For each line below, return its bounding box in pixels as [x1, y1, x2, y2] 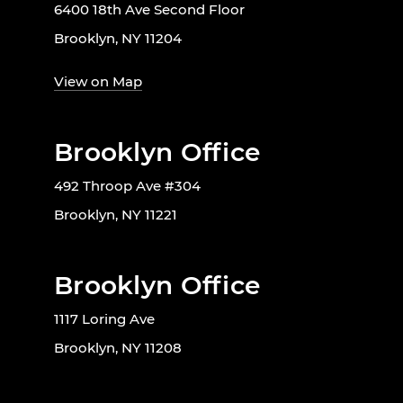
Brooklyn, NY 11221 [54, 205, 177, 223]
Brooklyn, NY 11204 [54, 29, 182, 47]
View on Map [54, 72, 142, 90]
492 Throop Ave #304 [54, 176, 201, 194]
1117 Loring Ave [54, 309, 155, 327]
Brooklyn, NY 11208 [54, 338, 182, 356]
